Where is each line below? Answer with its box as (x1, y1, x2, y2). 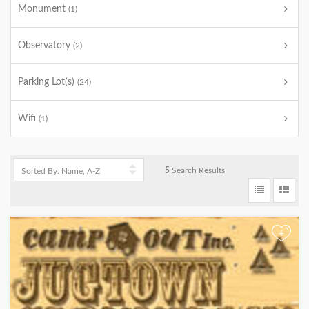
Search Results (170, 166, 225, 175)
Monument (18, 4, 68, 14)
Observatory (18, 41, 73, 50)
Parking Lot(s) (18, 77, 77, 87)
